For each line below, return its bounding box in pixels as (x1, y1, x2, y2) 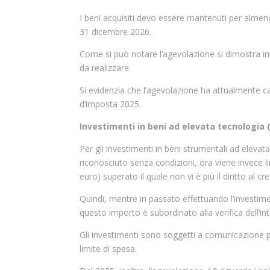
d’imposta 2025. (80, 98, 141, 110)
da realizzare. (80, 62, 131, 74)
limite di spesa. (80, 243, 137, 254)
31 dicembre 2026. (80, 26, 151, 37)
